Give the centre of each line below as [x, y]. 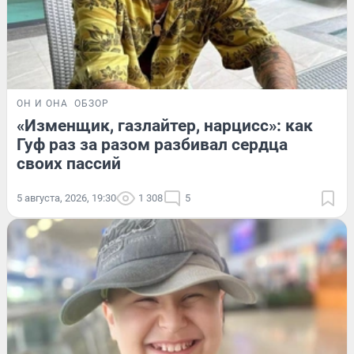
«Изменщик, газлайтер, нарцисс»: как [165, 125]
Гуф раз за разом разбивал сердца [152, 144]
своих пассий [69, 163]
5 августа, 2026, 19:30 [66, 198]
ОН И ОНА [42, 103]
